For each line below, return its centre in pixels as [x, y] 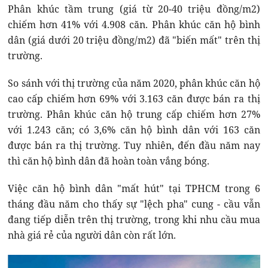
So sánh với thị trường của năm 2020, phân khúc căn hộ [134, 83]
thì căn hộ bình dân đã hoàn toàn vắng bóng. [109, 161]
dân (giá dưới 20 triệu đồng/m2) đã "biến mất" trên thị [134, 40]
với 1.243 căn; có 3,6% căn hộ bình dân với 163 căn [134, 130]
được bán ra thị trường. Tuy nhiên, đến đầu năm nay [134, 146]
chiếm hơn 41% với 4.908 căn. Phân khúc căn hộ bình [134, 25]
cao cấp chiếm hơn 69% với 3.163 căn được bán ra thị [134, 99]
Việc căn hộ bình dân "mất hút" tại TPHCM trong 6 [134, 189]
